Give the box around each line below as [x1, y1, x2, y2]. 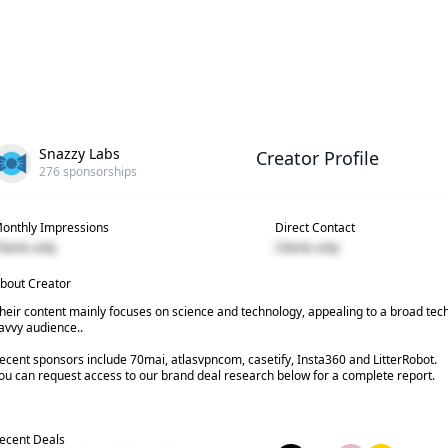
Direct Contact [274, 218, 355, 236]
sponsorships [59, 163, 137, 180]
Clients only [274, 238, 339, 256]
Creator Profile [255, 146, 379, 170]
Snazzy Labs [38, 144, 120, 163]
